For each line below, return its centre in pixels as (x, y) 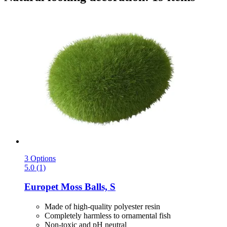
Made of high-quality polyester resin (102, 207)
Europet (41, 187)
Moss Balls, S (87, 187)
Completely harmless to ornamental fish (108, 216)
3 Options (40, 158)
